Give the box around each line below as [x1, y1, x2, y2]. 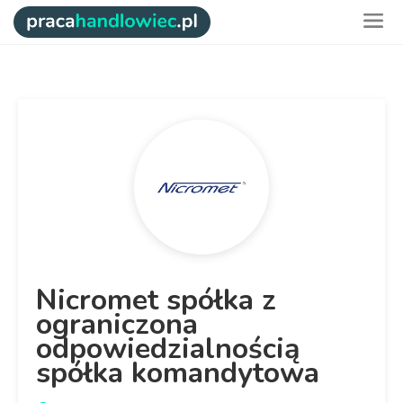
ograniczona [36, 305, 198, 344]
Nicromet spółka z [36, 281, 276, 319]
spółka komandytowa [36, 354, 319, 392]
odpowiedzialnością [36, 329, 300, 368]
